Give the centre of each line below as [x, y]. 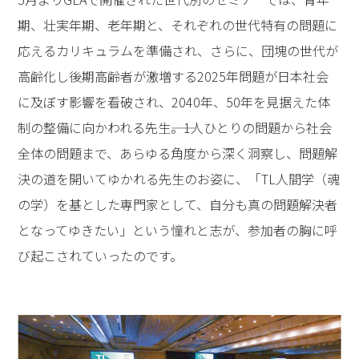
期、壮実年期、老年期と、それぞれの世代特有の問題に [178, 24]
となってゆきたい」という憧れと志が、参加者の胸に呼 [178, 230]
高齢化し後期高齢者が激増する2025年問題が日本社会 [173, 76]
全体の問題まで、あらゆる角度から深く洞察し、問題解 [178, 153]
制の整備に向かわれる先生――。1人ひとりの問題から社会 [175, 127]
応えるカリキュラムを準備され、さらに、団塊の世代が [178, 50]
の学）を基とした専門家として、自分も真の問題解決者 [178, 204]
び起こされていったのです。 [101, 255]
